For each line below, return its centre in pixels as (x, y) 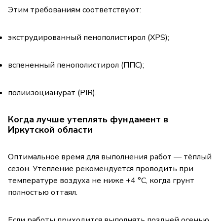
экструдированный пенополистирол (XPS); (89, 37)
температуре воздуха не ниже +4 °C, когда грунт (101, 180)
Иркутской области (50, 129)
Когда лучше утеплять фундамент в (88, 119)
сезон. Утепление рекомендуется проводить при (101, 168)
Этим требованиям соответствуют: (74, 10)
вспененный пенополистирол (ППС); (76, 65)
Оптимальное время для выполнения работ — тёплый (110, 157)
